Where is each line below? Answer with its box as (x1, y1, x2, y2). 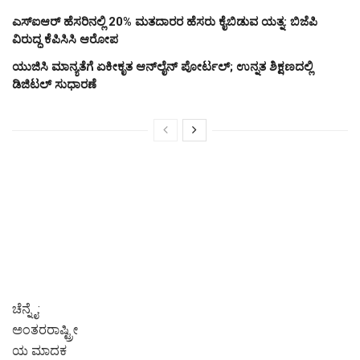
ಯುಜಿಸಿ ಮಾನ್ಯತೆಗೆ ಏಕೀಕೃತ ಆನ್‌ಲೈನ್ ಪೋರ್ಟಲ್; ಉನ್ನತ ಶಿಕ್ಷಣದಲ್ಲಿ (12, 59, 313, 75)
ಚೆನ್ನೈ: (12, 301, 40, 317)
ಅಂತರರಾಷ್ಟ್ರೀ (12, 322, 78, 338)
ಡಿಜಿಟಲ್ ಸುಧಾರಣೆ (12, 77, 96, 92)
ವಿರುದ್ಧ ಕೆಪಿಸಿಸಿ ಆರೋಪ (12, 32, 118, 47)
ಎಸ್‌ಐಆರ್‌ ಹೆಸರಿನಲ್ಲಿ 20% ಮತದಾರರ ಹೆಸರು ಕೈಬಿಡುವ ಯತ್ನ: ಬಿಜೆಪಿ (12, 14, 317, 30)
